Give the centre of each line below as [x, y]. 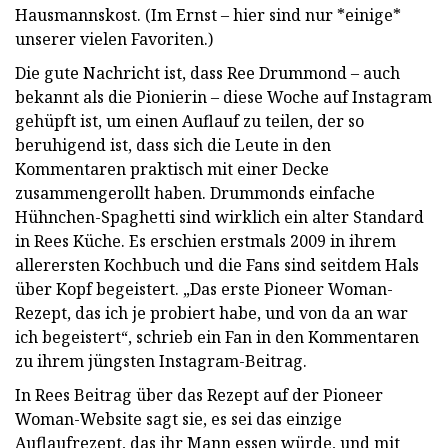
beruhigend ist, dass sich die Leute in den [173, 144]
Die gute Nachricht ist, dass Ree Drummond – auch [207, 72]
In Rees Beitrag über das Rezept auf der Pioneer [199, 394]
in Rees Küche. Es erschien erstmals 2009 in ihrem [205, 240]
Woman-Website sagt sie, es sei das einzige [178, 418]
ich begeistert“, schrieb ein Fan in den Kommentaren [217, 336]
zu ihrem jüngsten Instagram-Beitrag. [161, 360]
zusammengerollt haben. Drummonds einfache [195, 192]
